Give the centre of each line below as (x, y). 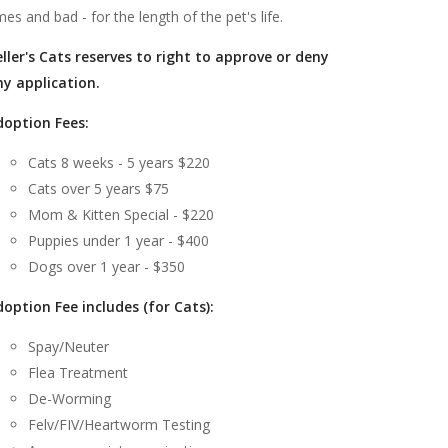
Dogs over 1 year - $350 (106, 267)
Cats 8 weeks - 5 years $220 (119, 163)
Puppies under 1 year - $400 (118, 241)
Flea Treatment (78, 373)
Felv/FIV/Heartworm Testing (119, 425)
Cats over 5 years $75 (98, 189)
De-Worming (69, 399)
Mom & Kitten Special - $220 (121, 215)
